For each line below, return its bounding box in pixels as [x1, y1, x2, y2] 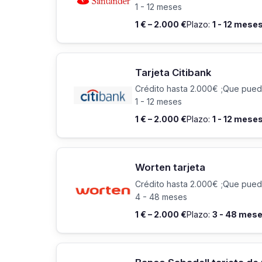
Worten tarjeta [135, 161, 205, 174]
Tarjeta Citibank [135, 66, 211, 78]
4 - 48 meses [135, 192, 187, 202]
